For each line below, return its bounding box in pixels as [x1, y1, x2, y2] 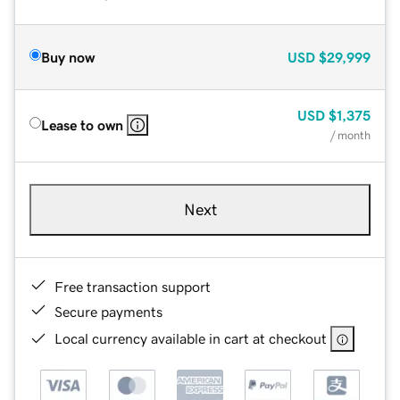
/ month [330, 129, 371, 141]
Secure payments [54, 304, 162, 319]
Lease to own [41, 117, 123, 132]
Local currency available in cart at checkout [54, 330, 327, 346]
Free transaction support [54, 279, 211, 294]
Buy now [41, 49, 95, 64]
